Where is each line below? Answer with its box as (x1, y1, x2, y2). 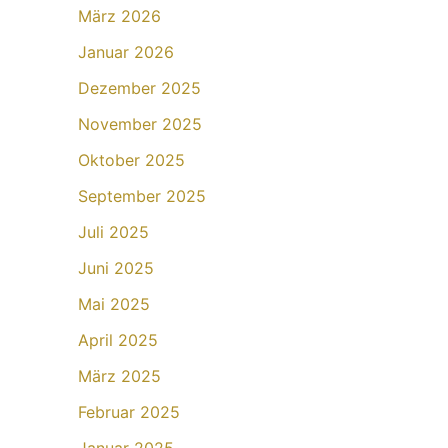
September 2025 (78, 186, 206, 207)
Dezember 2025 (78, 78, 201, 99)
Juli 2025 (78, 222, 149, 243)
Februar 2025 (78, 402, 180, 423)
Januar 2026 (78, 42, 174, 63)
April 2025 (78, 330, 158, 351)
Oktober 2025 (78, 150, 185, 171)
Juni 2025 (78, 258, 154, 279)
